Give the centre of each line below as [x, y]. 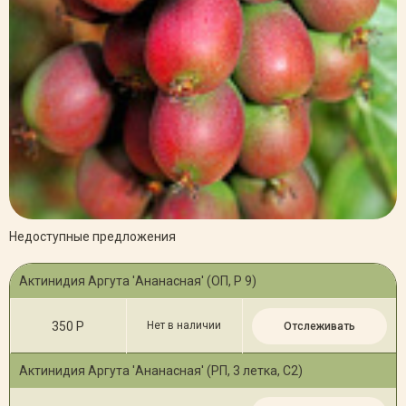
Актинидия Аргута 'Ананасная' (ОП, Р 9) [138, 280]
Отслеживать [319, 326]
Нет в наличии [184, 326]
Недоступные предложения [92, 236]
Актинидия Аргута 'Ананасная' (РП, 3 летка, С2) [161, 370]
